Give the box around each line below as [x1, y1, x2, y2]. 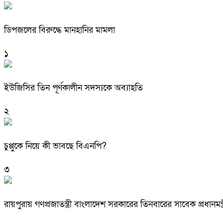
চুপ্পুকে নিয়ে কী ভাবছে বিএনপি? [4, 140, 107, 152]
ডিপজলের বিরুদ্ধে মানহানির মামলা [4, 24, 115, 36]
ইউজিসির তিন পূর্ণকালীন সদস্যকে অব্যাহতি [4, 82, 143, 94]
